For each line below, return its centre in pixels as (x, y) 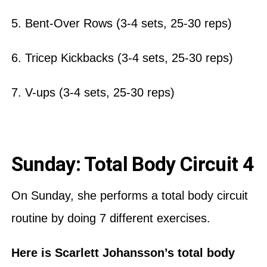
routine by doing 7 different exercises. (112, 218)
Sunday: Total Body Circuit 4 (132, 164)
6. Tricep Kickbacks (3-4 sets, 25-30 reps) (124, 58)
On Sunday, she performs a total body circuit (129, 195)
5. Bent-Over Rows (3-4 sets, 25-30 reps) (123, 23)
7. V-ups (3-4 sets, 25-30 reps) (94, 92)
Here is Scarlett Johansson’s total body (123, 252)
